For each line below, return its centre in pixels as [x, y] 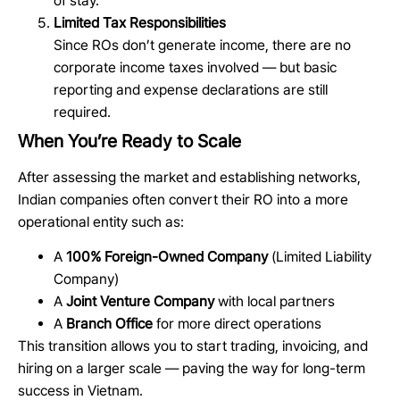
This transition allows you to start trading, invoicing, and [193, 346]
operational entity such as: [101, 222]
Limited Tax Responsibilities [140, 23]
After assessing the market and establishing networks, [189, 177]
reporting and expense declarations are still [191, 90]
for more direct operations [237, 324]
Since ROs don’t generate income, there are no [202, 45]
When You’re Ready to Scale [132, 141]
